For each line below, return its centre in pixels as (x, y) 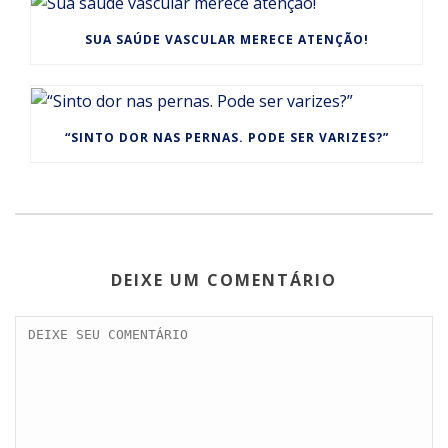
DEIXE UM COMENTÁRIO (224, 280)
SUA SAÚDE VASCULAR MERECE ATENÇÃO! (226, 40)
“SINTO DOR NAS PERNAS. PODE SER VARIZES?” (226, 138)
